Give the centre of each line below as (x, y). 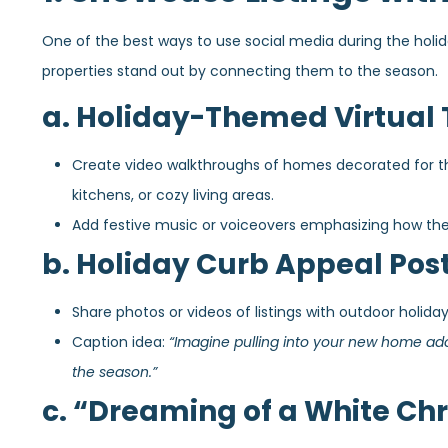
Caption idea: (120, 341)
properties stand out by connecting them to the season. (240, 71)
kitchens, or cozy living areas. (173, 194)
